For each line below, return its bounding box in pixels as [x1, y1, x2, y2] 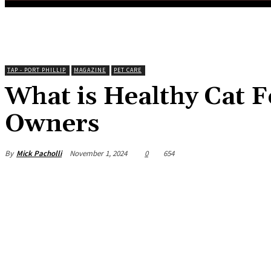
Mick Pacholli [16, 148, 62, 158]
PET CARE [114, 66, 142, 74]
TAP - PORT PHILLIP [7, 66, 66, 74]
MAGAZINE [74, 66, 106, 74]
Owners [5, 108, 99, 140]
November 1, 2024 [70, 148, 127, 158]
